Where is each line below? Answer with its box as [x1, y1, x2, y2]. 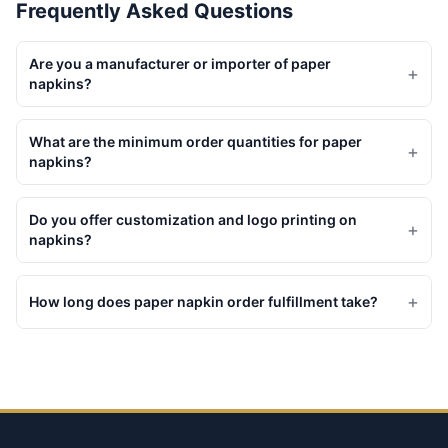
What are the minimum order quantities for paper [29, 133, 362, 150]
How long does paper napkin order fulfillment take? [29, 293, 378, 310]
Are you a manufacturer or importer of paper [29, 55, 331, 72]
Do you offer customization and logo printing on [29, 211, 357, 228]
